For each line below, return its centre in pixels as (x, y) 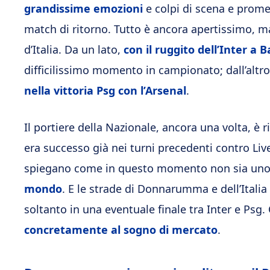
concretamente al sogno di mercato (121, 230)
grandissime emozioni (83, 8)
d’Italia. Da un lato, (74, 49)
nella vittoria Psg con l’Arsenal (105, 90)
